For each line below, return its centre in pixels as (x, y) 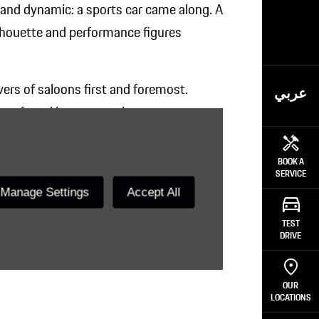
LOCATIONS (291, 298)
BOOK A (291, 162)
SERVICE (291, 174)
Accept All (154, 192)
